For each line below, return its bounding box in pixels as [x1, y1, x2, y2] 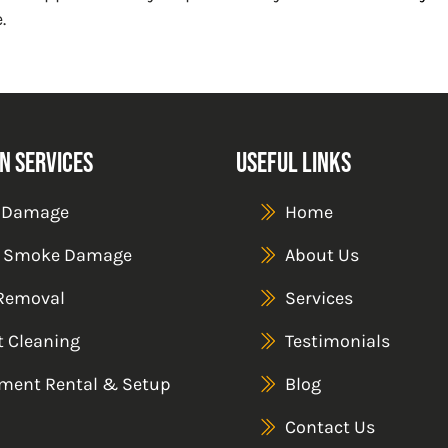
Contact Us [285, 415, 375, 438]
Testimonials [285, 329, 390, 352]
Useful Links [236, 145, 351, 178]
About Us [285, 243, 359, 266]
